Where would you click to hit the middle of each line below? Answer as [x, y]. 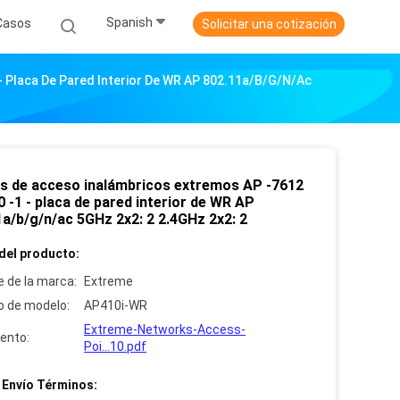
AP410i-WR [116, 305]
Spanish [129, 23]
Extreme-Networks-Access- [165, 329]
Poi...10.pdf [115, 346]
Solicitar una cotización [269, 24]
